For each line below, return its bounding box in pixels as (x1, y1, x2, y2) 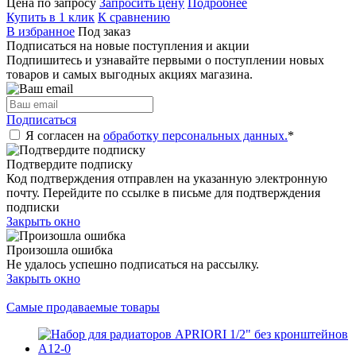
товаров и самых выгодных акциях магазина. (6, 67, 253, 81)
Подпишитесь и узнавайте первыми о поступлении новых (6, 52, 324, 67)
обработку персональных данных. (103, 128, 288, 142)
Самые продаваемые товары (6, 300, 160, 314)
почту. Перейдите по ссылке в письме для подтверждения (6, 185, 320, 199)
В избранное (6, 24, 75, 38)
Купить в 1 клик (6, 10, 95, 24)
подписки (6, 199, 60, 214)
